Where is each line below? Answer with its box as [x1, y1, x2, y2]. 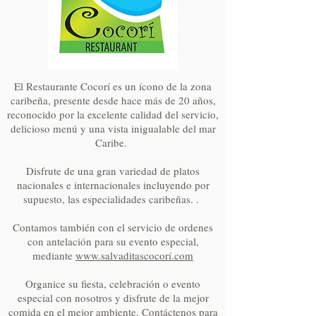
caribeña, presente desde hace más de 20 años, [10, 93, 216, 107]
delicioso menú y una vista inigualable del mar [10, 121, 216, 135]
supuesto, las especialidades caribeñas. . [23, 192, 202, 206]
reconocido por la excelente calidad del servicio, [7, 107, 219, 121]
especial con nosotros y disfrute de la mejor [17, 291, 209, 305]
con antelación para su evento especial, [27, 234, 199, 248]
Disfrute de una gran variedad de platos [26, 164, 200, 178]
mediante [32, 248, 75, 262]
